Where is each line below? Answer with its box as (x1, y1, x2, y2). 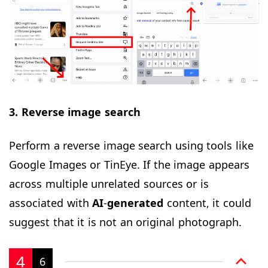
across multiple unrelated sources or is (9, 176, 209, 191)
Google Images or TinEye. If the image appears (9, 157, 249, 172)
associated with (9, 195, 92, 210)
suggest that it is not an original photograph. (9, 214, 242, 229)
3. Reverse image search (9, 104, 141, 119)
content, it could (163, 195, 251, 210)
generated (107, 195, 163, 210)
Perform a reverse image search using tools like (9, 138, 254, 153)
